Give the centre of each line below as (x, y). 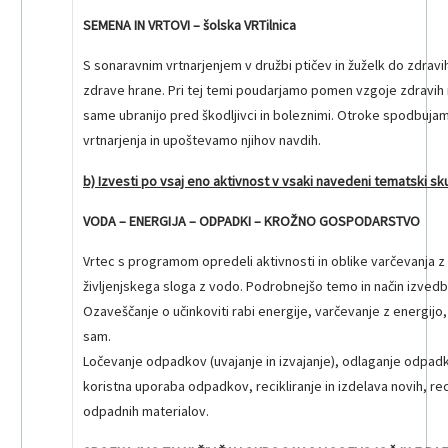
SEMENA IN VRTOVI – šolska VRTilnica (189, 24)
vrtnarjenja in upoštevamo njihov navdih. (202, 140)
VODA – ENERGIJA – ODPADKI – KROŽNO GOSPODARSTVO (251, 221)
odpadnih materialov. (146, 411)
